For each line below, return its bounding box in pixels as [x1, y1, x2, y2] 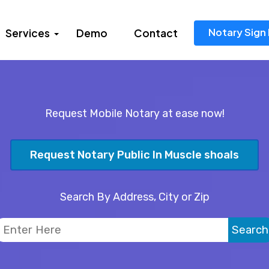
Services [5, 26, 50, 40]
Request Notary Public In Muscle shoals [30, 148, 239, 162]
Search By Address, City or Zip [59, 190, 210, 204]
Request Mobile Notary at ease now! [44, 107, 225, 120]
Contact [134, 26, 178, 40]
